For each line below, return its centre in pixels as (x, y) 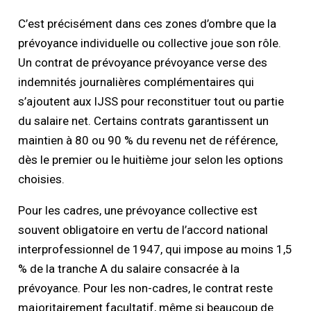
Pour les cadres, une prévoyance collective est (138, 210)
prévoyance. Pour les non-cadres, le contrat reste (146, 288)
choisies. (42, 179)
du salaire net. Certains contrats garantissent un (144, 120)
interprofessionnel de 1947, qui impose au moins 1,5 (155, 249)
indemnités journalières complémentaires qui (136, 82)
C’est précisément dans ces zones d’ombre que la (148, 23)
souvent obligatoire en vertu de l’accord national (143, 229)
